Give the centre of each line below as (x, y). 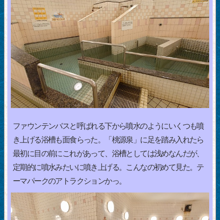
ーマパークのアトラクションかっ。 (69, 181)
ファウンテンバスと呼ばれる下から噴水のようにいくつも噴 (108, 126)
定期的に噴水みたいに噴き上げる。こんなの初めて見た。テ (108, 167)
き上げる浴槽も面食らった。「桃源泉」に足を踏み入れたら (108, 140)
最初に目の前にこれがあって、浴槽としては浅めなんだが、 (108, 154)
